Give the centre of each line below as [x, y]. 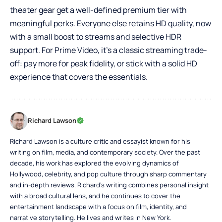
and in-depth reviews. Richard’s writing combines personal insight [109, 185]
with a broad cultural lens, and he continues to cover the [95, 196]
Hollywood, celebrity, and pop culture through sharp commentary [108, 174]
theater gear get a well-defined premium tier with [98, 10]
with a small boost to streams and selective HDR [96, 37]
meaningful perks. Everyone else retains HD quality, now [111, 24]
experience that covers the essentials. [79, 77]
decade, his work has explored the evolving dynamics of [94, 163]
